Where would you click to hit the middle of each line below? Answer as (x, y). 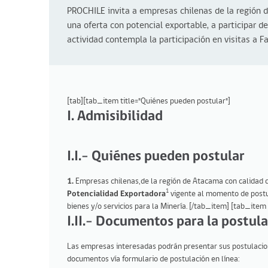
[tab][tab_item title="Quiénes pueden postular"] (149, 101)
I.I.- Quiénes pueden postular (156, 156)
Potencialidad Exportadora (116, 194)
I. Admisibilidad (115, 116)
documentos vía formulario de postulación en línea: (153, 259)
